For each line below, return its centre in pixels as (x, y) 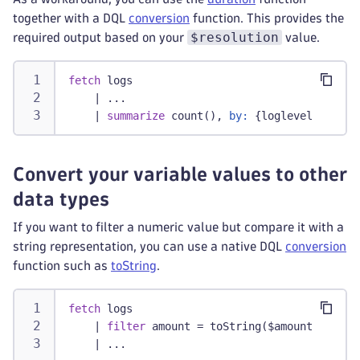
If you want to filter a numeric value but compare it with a (178, 227)
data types (61, 199)
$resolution (235, 37)
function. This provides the (267, 18)
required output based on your (100, 37)
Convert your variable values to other (180, 174)
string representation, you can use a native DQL (149, 246)
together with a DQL (71, 18)
